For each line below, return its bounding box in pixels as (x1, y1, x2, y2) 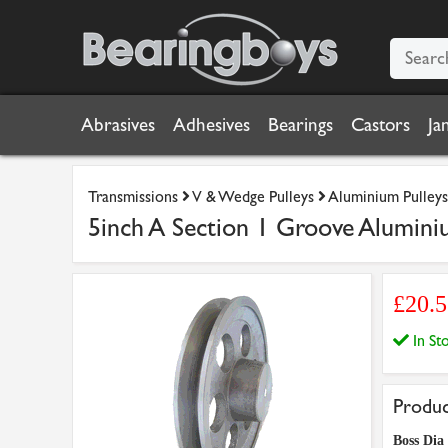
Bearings (268, 114, 333, 136)
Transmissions (88, 187, 178, 206)
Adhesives (173, 114, 250, 136)
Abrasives (81, 114, 155, 136)
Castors (351, 114, 410, 136)
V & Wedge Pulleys (192, 187, 314, 206)
